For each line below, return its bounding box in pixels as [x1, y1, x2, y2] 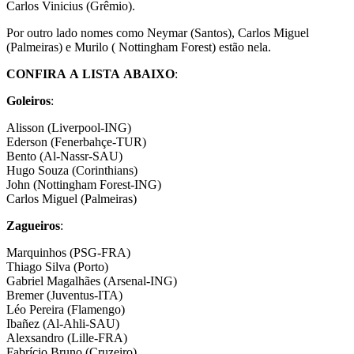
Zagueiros [6, 218, 60, 232]
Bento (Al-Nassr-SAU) [6, 149, 122, 163]
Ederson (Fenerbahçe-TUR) [6, 134, 146, 149]
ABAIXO [123, 66, 175, 81]
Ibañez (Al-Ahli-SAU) [6, 316, 119, 330]
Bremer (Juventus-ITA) [6, 288, 122, 302]
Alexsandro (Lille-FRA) [6, 330, 127, 345]
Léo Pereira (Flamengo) [6, 302, 125, 316]
